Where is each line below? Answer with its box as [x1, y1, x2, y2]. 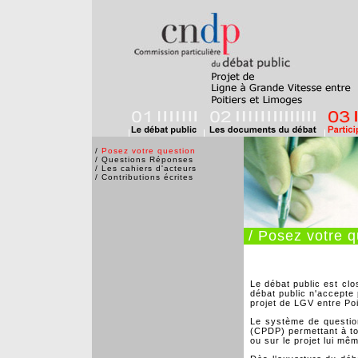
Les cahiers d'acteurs [101, 164, 197, 173]
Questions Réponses [101, 155, 193, 164]
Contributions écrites [101, 173, 193, 181]
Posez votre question [101, 146, 196, 155]
